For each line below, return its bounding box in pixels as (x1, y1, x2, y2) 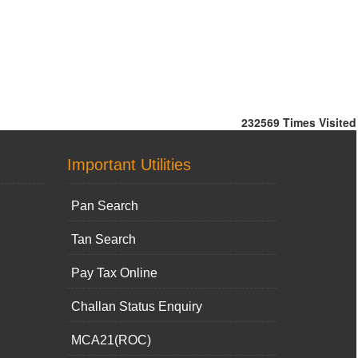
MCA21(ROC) (70, 333, 151, 347)
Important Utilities (66, 156, 191, 173)
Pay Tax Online (70, 266, 157, 280)
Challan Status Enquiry (70, 300, 202, 313)
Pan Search (70, 199, 138, 213)
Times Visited (283, 114, 356, 130)
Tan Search (70, 233, 136, 246)
